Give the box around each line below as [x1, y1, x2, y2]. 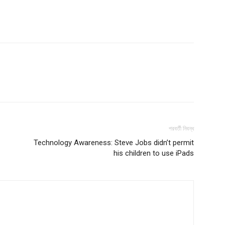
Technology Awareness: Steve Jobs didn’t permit [34, 138, 194, 147]
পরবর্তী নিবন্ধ [169, 125, 194, 132]
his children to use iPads [114, 148, 194, 158]
